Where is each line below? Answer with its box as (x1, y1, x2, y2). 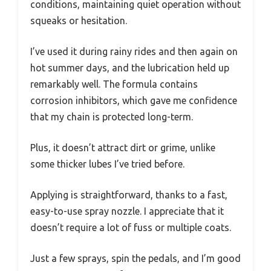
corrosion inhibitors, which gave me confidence (30, 94, 237, 106)
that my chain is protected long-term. (30, 111, 193, 122)
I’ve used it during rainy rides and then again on (30, 45, 238, 57)
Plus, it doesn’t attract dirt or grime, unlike (30, 142, 215, 153)
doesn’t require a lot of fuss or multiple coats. (30, 221, 231, 233)
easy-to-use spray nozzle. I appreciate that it (30, 205, 224, 217)
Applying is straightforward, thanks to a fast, (30, 189, 227, 200)
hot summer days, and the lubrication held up (30, 62, 229, 73)
